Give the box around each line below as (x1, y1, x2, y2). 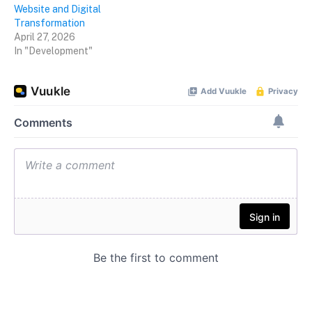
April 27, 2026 (14, 31, 75, 42)
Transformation (14, 17, 85, 29)
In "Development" (14, 45, 93, 56)
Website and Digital (14, 3, 101, 15)
